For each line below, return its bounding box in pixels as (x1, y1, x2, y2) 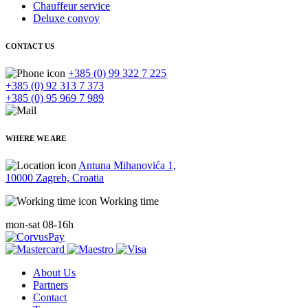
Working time (97, 195, 159, 207)
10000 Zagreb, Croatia (5, 171, 104, 184)
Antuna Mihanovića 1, (78, 159, 176, 171)
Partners (33, 278, 68, 291)
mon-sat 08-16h (5, 218, 74, 230)
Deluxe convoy (33, 12, 100, 24)
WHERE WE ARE (5, 133, 66, 142)
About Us (33, 266, 76, 278)
